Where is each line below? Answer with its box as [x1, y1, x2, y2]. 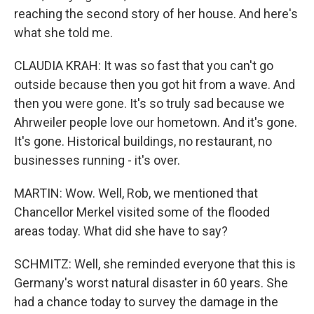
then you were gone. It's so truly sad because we [14, 96, 285, 111]
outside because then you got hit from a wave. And [14, 77, 295, 92]
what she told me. [14, 25, 113, 40]
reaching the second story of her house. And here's [14, 6, 298, 21]
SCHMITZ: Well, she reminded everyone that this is [14, 257, 296, 271]
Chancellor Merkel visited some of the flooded [14, 205, 270, 219]
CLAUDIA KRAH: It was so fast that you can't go [14, 58, 273, 73]
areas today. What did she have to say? [14, 224, 228, 238]
